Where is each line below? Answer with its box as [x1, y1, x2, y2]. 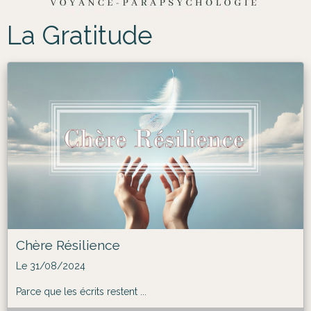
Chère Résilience [16, 237, 120, 253]
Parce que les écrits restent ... [16, 285, 146, 297]
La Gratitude [7, 20, 153, 51]
